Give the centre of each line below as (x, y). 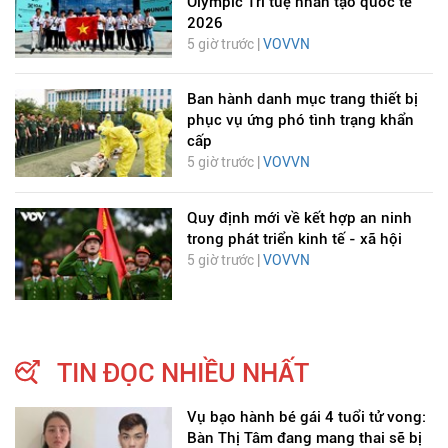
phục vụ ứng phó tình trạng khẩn (300, 120)
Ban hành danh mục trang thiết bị (302, 99)
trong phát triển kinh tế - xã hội (294, 239)
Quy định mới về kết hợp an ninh (299, 218)
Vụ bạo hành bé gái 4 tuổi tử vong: (306, 417)
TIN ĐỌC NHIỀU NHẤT (183, 373)
